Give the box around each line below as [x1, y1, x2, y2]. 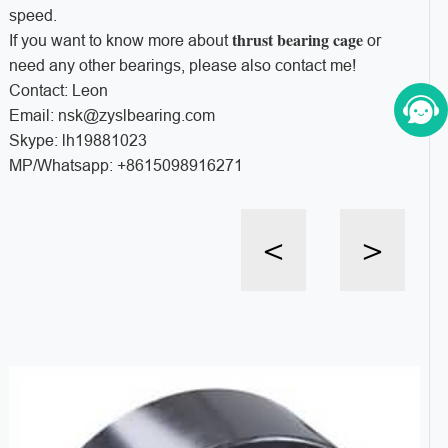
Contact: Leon [8, 81, 108, 99]
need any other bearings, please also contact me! [8, 56, 356, 74]
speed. [8, 6, 57, 24]
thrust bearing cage [231, 27, 363, 51]
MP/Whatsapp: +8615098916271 [8, 156, 243, 174]
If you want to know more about [8, 31, 232, 49]
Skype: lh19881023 [8, 131, 147, 149]
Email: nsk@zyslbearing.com [8, 106, 215, 124]
